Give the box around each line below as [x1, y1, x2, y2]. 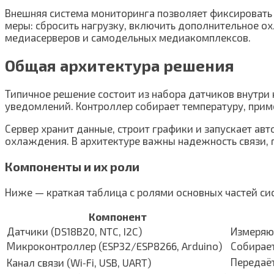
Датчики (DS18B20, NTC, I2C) [7, 224, 142, 237]
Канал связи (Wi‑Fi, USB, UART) [7, 256, 151, 268]
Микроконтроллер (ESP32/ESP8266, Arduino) [7, 239, 222, 252]
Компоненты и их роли [5, 158, 139, 174]
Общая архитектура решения [5, 56, 234, 75]
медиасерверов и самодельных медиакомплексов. [5, 31, 251, 43]
